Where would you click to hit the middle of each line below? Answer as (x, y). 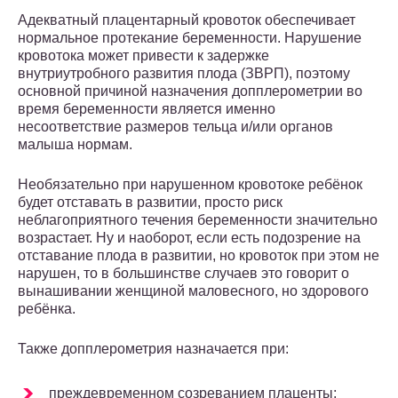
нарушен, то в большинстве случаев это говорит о (183, 274)
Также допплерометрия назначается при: (153, 349)
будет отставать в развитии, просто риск (150, 203)
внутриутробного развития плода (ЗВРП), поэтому (184, 74)
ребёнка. (47, 309)
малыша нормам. (75, 145)
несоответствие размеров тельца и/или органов (175, 127)
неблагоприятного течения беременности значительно (198, 220)
